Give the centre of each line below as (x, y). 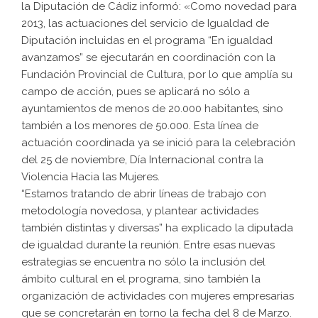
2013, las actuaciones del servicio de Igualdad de (145, 24)
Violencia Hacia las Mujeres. (91, 177)
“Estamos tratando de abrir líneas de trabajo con (144, 194)
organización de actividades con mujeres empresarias (158, 296)
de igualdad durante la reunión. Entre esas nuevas (148, 245)
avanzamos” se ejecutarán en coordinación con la (148, 58)
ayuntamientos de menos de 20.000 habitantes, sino (152, 109)
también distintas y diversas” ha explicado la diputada (157, 228)
